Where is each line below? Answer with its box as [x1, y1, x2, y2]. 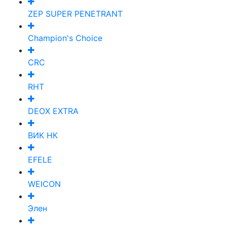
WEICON [28, 178, 61, 189]
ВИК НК [28, 130, 58, 140]
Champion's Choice [28, 32, 102, 43]
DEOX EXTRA [28, 105, 79, 116]
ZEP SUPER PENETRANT [28, 8, 123, 19]
